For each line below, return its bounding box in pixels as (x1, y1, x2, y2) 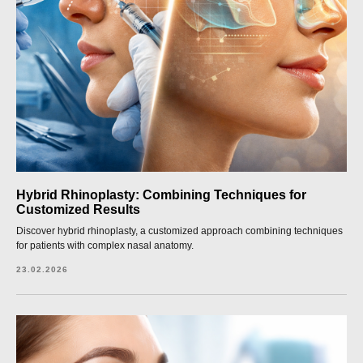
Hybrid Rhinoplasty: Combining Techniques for (16, 188, 306, 202)
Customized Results (16, 203, 140, 216)
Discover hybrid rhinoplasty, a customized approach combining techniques (16, 225, 343, 237)
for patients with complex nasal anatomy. (16, 240, 194, 251)
